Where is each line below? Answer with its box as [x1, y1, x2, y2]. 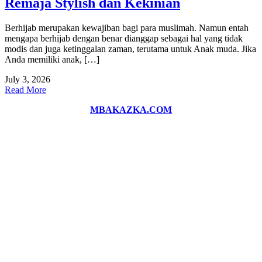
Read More [5, 84, 46, 95]
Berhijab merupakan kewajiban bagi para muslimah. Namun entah [5, 22, 249, 33]
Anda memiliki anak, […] [5, 54, 99, 64]
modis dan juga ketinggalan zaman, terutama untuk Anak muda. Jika [5, 43, 256, 54]
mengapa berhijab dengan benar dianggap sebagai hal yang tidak [5, 33, 243, 43]
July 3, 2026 [5, 74, 50, 84]
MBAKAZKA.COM [90, 104, 172, 115]
